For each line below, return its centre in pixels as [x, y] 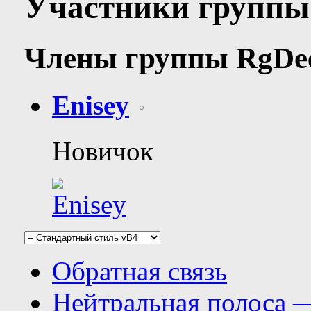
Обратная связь [140, 271]
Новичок [103, 151]
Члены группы [130, 58]
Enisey [91, 106]
